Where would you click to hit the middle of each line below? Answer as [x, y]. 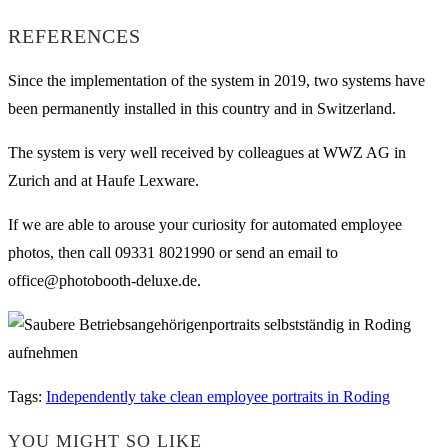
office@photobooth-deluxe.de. [104, 280]
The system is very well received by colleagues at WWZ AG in [207, 152]
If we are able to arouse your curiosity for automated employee [205, 224]
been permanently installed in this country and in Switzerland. [202, 108]
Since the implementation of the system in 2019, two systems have [216, 80]
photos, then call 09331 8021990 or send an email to [173, 252]
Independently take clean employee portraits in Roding [218, 396]
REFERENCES [74, 36]
